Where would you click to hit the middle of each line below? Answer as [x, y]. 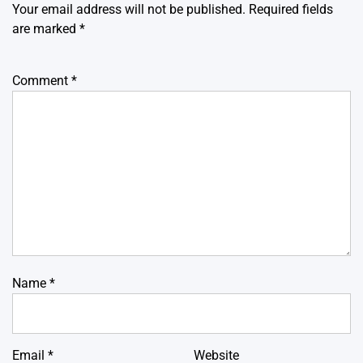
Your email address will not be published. [129, 10]
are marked [46, 29]
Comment [42, 81]
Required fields [291, 10]
